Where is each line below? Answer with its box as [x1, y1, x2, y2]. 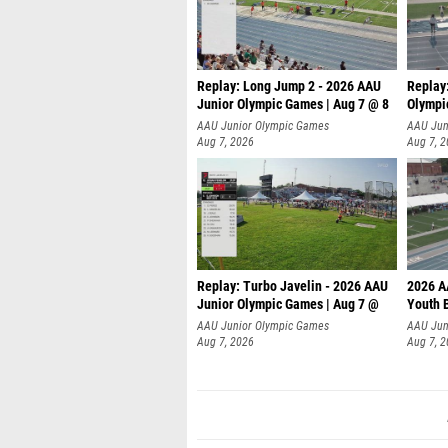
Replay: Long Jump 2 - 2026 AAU [197, 78, 381, 95]
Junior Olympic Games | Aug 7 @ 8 [197, 96, 389, 113]
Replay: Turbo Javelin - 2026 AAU [197, 278, 388, 295]
